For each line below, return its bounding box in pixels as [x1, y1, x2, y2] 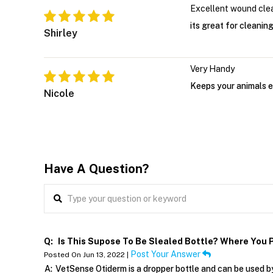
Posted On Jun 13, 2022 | [44, 250, 130, 260]
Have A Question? [44, 161, 149, 177]
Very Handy [190, 64, 235, 74]
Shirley [44, 27, 77, 40]
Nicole [44, 88, 74, 100]
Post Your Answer [130, 249, 202, 260]
